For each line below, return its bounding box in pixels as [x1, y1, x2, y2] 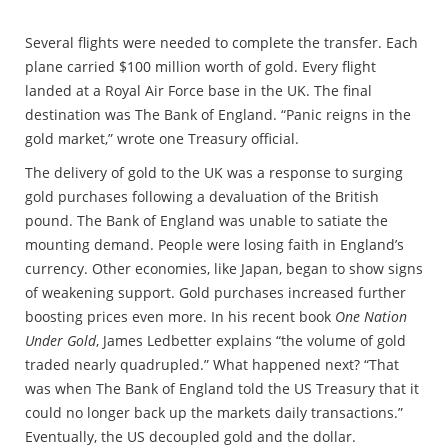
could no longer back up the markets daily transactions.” [25, 402, 403, 422]
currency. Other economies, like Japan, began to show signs [25, 258, 423, 278]
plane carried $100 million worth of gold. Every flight [25, 56, 376, 76]
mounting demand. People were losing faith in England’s [25, 234, 404, 254]
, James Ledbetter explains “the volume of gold [96, 330, 406, 350]
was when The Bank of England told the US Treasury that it [25, 378, 419, 398]
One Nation [335, 306, 407, 326]
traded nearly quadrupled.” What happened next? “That [25, 354, 399, 374]
